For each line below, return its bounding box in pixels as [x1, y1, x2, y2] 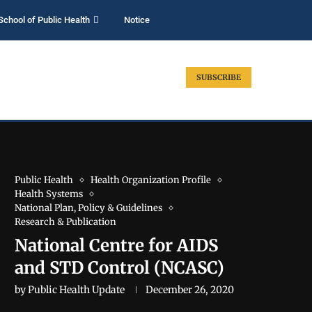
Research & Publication [15, 216, 116, 228]
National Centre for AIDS [15, 235, 218, 256]
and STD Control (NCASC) [15, 257, 224, 279]
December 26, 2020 [146, 283, 234, 296]
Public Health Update [28, 283, 125, 296]
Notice [123, 15, 150, 25]
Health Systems [15, 188, 83, 200]
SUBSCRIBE [196, 72, 241, 82]
